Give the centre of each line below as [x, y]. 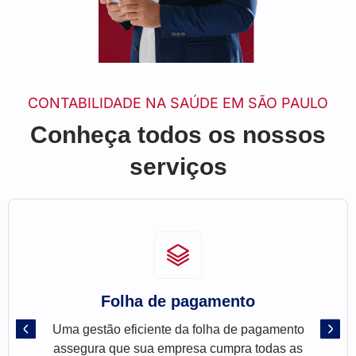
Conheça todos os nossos [178, 135]
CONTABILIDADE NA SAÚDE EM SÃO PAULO [178, 103]
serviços [178, 167]
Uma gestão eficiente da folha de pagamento [178, 330]
